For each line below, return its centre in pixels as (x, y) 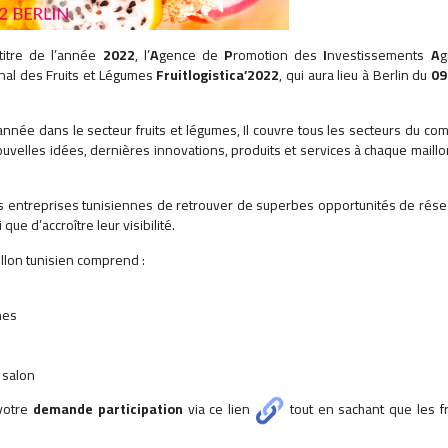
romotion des (275, 55)
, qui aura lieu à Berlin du (355, 75)
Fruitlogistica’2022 (218, 75)
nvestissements (376, 55)
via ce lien (219, 408)
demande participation (108, 408)
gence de (191, 55)
